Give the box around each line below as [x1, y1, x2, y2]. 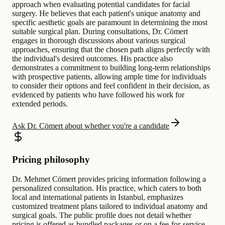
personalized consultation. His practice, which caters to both [12, 183, 201, 192]
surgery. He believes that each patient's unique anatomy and [12, 9, 200, 18]
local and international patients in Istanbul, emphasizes [12, 192, 183, 201]
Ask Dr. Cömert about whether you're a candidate [12, 122, 169, 131]
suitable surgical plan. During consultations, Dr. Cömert [12, 27, 188, 36]
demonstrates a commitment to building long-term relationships [12, 63, 210, 72]
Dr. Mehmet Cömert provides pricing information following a [12, 174, 206, 183]
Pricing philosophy [12, 154, 90, 165]
